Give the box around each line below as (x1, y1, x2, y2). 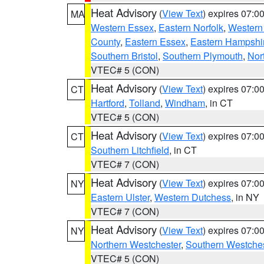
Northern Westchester (91, 237, 181, 251)
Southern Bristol (91, 49, 158, 62)
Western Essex (91, 21, 154, 34)
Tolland (129, 96, 160, 110)
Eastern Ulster (91, 190, 150, 204)
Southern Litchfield (91, 143, 169, 157)
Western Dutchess (154, 190, 231, 204)
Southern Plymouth (163, 49, 243, 62)
